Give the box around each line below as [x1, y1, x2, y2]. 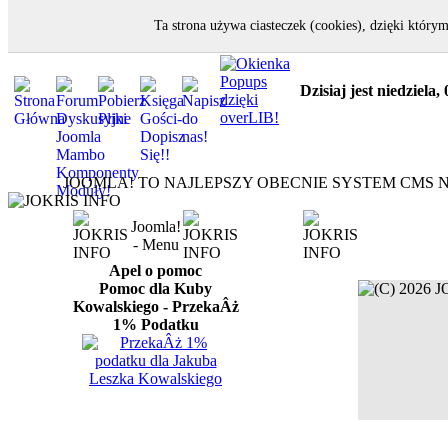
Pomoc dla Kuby [99, 280, 212, 297]
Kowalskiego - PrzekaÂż [72, 298, 239, 315]
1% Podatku [112, 316, 199, 333]
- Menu [132, 236, 179, 253]
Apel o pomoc [109, 262, 202, 279]
